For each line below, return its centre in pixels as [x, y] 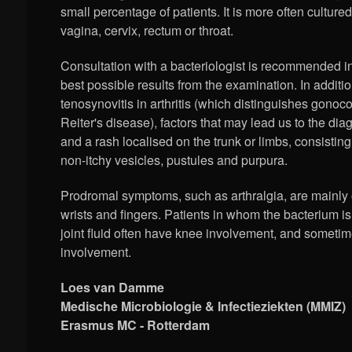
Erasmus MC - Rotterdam [136, 325]
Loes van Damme [113, 288]
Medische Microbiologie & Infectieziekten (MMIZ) [203, 306]
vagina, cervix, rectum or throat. [147, 31]
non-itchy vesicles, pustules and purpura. [174, 160]
